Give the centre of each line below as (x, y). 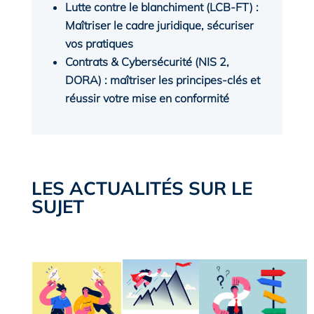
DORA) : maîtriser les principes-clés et (162, 80)
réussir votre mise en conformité (147, 98)
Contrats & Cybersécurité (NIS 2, (147, 61)
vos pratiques (99, 43)
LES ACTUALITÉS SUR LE (142, 188)
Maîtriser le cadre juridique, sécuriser (159, 25)
